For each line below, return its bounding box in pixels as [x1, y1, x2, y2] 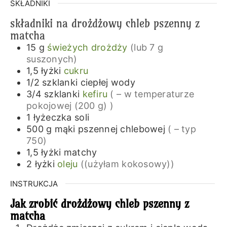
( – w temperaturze [110, 88, 195, 99]
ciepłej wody [80, 77, 135, 88]
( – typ [168, 123, 197, 134]
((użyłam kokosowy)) [80, 158, 174, 169]
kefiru [82, 88, 108, 99]
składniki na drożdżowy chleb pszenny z [10, 16, 200, 30]
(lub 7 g [130, 42, 164, 53]
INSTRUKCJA [10, 178, 58, 188]
